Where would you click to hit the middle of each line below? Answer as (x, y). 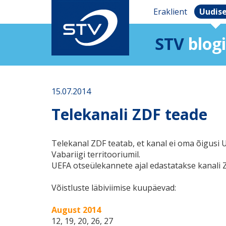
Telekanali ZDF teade (129, 114)
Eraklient (170, 12)
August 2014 (76, 210)
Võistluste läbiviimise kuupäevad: (114, 188)
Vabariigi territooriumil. (96, 154)
